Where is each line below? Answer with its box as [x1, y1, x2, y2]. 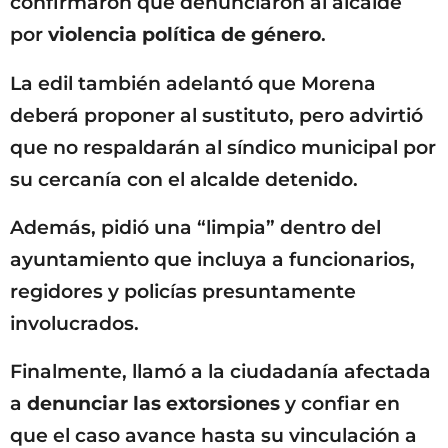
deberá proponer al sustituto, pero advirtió [10, 103, 423, 127]
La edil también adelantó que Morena [10, 71, 376, 95]
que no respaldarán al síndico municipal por [10, 135, 436, 159]
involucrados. [10, 311, 139, 335]
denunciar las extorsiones [27, 392, 280, 416]
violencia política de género [48, 23, 321, 47]
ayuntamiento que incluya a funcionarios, [10, 247, 415, 271]
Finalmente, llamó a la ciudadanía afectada [10, 360, 431, 384]
